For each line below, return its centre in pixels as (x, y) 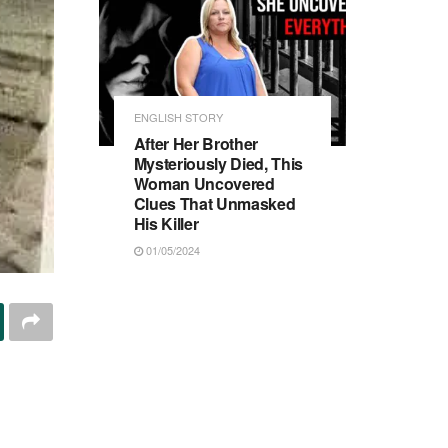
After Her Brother (196, 143)
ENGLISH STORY (178, 116)
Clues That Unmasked (214, 203)
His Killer (166, 223)
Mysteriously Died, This (218, 163)
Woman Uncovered (204, 183)
